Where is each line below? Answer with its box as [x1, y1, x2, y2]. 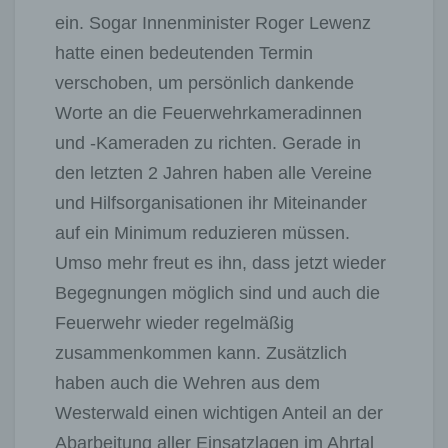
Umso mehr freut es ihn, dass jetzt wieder [55, 252, 386, 273]
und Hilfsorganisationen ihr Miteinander [55, 192, 367, 213]
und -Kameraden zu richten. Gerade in [55, 132, 361, 153]
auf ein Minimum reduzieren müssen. [55, 222, 350, 243]
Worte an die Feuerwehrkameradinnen [55, 102, 362, 123]
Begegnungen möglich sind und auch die [55, 282, 380, 303]
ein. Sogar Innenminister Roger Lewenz [55, 12, 371, 33]
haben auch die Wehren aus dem [55, 372, 320, 393]
